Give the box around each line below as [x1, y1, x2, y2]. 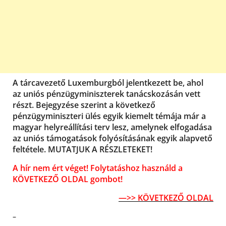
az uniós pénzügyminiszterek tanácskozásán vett [13, 88, 200, 99]
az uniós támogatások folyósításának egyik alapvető [13, 132, 212, 144]
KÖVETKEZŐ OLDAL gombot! [13, 173, 123, 185]
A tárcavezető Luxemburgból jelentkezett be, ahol [13, 77, 203, 88]
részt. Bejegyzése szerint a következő [13, 99, 155, 110]
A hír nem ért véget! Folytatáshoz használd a [13, 162, 183, 174]
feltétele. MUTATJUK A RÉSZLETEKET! [13, 143, 152, 155]
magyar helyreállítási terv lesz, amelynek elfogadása [13, 121, 212, 133]
